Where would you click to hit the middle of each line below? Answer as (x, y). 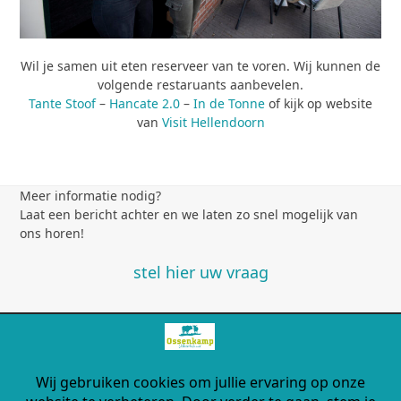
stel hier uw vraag (200, 272)
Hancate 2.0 (145, 103)
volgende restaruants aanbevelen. (200, 84)
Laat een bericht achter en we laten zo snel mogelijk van (189, 214)
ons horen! (52, 233)
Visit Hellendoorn (213, 122)
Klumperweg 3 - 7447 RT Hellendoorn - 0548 (200, 376)
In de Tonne (229, 103)
